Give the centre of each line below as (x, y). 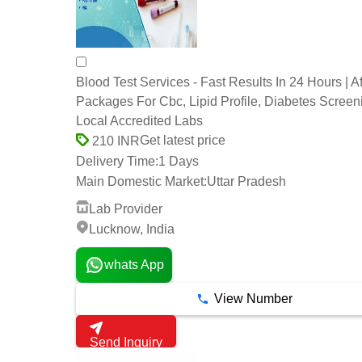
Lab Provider (126, 209)
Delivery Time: (117, 162)
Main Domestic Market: (141, 182)
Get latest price (183, 141)
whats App (134, 264)
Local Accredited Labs (139, 121)
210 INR (114, 141)
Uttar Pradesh (246, 182)
